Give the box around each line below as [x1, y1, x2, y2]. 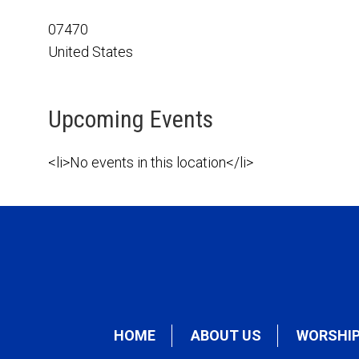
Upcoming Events [48, 105, 213, 133]
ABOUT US [190, 327, 261, 344]
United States [48, 43, 133, 60]
